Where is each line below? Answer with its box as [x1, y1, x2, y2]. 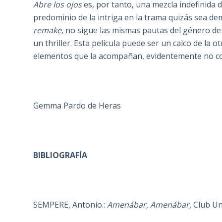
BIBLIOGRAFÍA [33, 150, 88, 161]
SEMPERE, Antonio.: [33, 199, 108, 211]
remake [33, 25, 62, 36]
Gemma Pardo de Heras [33, 100, 121, 111]
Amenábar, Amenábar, [107, 199, 194, 211]
